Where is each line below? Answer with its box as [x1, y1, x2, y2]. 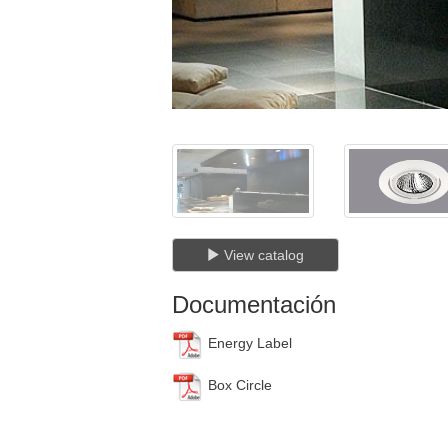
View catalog [220, 246, 305, 263]
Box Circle [204, 376, 272, 393]
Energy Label [204, 334, 292, 351]
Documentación [172, 290, 336, 318]
